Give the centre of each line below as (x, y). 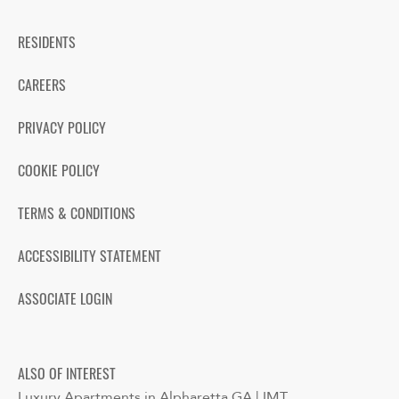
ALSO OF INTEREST (67, 376)
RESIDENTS (47, 45)
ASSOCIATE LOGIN (65, 301)
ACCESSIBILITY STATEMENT (90, 259)
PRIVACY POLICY (62, 130)
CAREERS (42, 88)
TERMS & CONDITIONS (77, 216)
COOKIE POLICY (59, 173)
